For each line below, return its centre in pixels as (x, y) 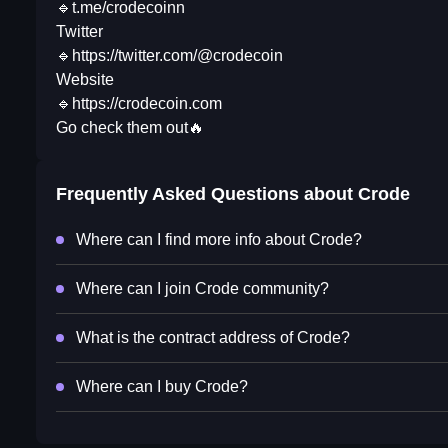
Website (85, 80)
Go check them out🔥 (130, 128)
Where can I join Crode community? (202, 289)
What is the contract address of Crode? (213, 338)
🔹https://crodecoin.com (139, 104)
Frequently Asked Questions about (207, 194)
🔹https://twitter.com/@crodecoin (169, 56)
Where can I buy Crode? (162, 387)
